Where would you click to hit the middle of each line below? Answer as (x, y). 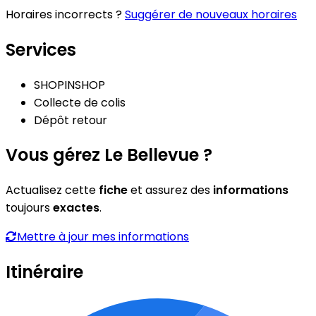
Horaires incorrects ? (65, 14)
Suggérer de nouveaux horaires (211, 14)
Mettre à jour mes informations (103, 237)
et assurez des (170, 190)
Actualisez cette (52, 190)
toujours (29, 208)
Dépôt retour (71, 120)
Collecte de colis (80, 102)
